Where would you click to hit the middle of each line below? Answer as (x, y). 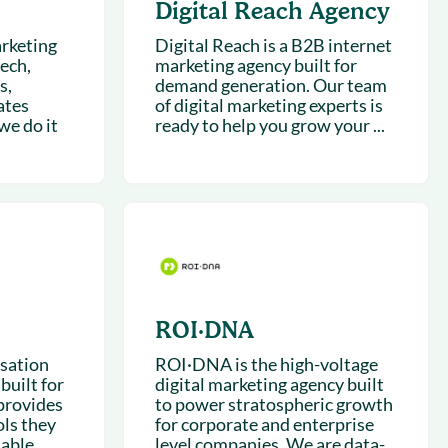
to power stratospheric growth (273, 404)
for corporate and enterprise (264, 424)
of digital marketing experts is (268, 105)
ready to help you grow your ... (269, 125)
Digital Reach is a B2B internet (273, 45)
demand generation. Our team (270, 85)
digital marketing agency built (269, 384)
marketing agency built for (255, 65)
